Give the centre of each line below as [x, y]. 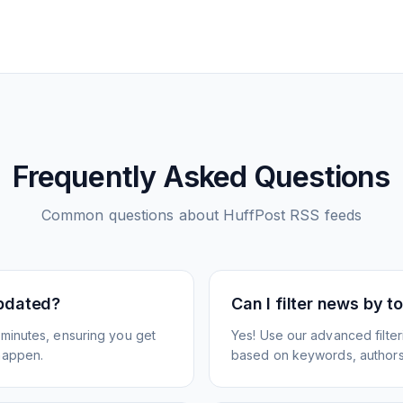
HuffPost [255, 215]
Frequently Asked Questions [201, 177]
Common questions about [132, 215]
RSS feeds [324, 215]
